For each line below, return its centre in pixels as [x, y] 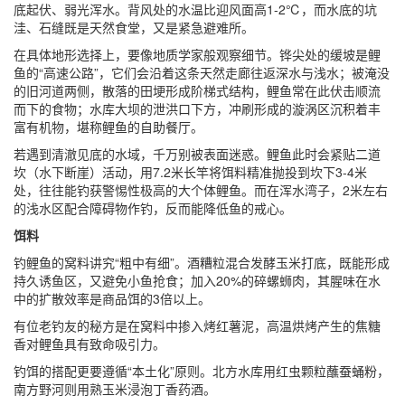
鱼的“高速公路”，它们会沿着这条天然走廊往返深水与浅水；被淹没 [202, 72]
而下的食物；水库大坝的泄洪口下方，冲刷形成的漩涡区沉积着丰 [197, 108]
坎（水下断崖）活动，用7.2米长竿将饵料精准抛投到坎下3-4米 [190, 171]
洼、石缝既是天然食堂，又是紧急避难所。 [134, 27]
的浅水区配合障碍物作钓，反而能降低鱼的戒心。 [153, 207]
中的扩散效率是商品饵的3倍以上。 [112, 298]
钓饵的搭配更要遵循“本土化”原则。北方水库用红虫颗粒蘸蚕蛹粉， [202, 370]
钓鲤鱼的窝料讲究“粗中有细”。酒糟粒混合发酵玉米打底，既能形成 [202, 262]
